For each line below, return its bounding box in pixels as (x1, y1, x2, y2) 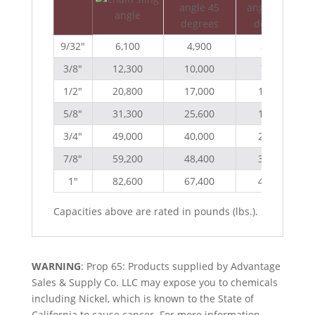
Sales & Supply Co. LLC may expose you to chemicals (31, 276, 278, 289)
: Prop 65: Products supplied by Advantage (80, 259, 281, 273)
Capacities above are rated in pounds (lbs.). (53, 205, 258, 218)
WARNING (31, 259, 81, 273)
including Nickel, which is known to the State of (31, 292, 254, 305)
